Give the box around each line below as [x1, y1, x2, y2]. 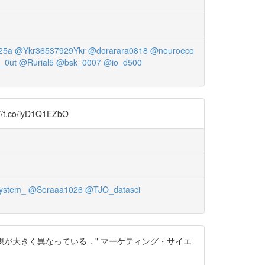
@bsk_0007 [56, 56, 101, 68]
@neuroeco [150, 44, 194, 56]
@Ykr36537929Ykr [14, 44, 86, 56]
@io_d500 [104, 56, 142, 68]
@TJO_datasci [85, 183, 140, 195]
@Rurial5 [19, 56, 54, 68]
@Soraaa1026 [28, 183, 83, 195]
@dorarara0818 [88, 44, 148, 56]
